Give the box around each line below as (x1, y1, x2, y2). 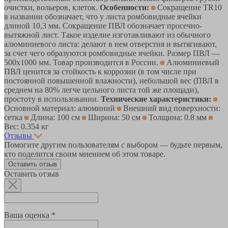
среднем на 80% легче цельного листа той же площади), (4, 85, 199, 94)
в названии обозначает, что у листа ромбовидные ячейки (4, 12, 202, 21)
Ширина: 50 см (86, 112, 142, 122)
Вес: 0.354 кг (4, 122, 49, 131)
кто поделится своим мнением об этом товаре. (4, 149, 165, 158)
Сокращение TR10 (155, 3, 222, 12)
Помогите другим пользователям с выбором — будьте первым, (4, 140, 222, 149)
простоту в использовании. (4, 94, 101, 103)
